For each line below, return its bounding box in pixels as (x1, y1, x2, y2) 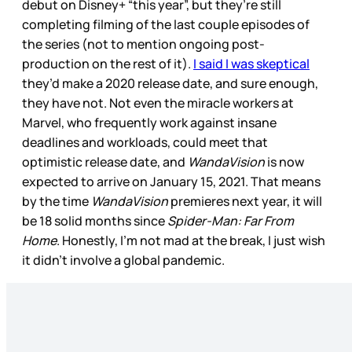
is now (265, 153, 304, 171)
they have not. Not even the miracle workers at (22, 94, 294, 112)
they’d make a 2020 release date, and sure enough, (22, 75, 318, 93)
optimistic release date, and (22, 153, 188, 171)
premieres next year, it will (168, 192, 322, 211)
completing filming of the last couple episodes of (22, 16, 310, 34)
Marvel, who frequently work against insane (22, 114, 277, 132)
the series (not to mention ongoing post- (22, 35, 265, 53)
